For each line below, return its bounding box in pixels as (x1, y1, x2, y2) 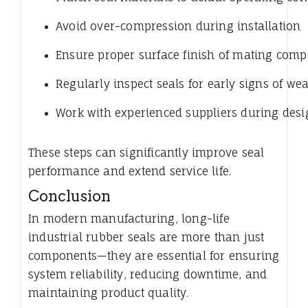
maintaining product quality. (28, 286, 189, 300)
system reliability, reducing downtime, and (28, 267, 267, 282)
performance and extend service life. (28, 164, 232, 179)
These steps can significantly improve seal (28, 146, 265, 160)
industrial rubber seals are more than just (28, 230, 265, 245)
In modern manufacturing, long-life (28, 212, 230, 226)
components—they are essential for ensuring (28, 249, 280, 263)
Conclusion (28, 187, 111, 206)
